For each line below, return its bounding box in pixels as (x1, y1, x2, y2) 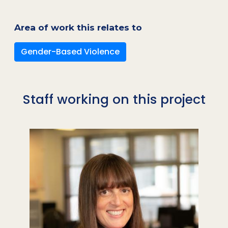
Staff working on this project (22, 90, 206, 108)
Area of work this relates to (14, 22, 142, 33)
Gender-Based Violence (21, 46, 120, 58)
